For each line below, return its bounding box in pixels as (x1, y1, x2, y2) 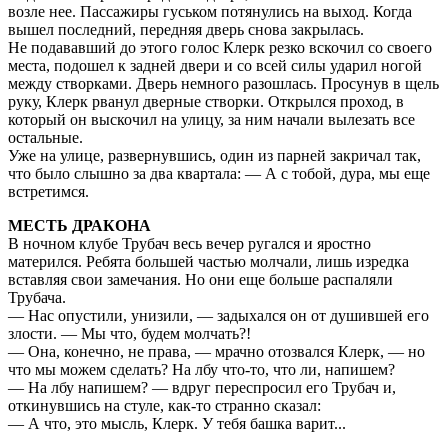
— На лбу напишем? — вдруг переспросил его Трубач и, (8, 379, 396, 397)
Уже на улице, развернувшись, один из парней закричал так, (8, 147, 421, 165)
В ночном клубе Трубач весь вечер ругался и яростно (8, 235, 371, 253)
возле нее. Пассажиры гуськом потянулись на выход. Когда (8, 3, 412, 21)
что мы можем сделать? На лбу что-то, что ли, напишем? (8, 361, 395, 379)
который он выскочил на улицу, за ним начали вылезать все (8, 111, 415, 129)
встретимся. (8, 183, 89, 201)
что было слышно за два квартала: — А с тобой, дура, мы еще (8, 165, 430, 183)
